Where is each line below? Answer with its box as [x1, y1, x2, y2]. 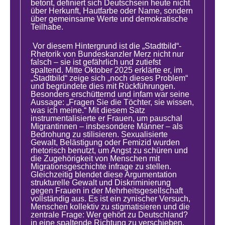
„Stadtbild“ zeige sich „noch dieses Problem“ [31, 74, 188, 83]
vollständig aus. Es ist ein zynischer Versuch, [31, 194, 191, 203]
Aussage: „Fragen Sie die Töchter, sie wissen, [31, 98, 194, 107]
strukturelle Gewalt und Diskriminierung [31, 178, 171, 187]
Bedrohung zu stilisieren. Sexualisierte [31, 130, 168, 139]
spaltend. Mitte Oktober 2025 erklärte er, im [31, 66, 183, 75]
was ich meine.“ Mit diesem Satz [31, 106, 146, 115]
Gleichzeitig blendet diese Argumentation [31, 170, 177, 179]
